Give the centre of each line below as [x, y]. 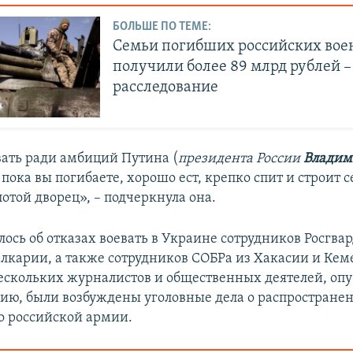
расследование [166, 88]
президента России [241, 159]
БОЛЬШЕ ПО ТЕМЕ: [162, 27]
